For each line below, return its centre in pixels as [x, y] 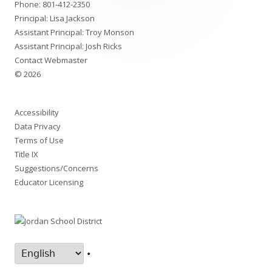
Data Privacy [38, 127]
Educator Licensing [49, 182]
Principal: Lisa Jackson [55, 19]
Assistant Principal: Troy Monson [74, 32]
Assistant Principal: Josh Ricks [68, 46]
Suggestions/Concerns [56, 168]
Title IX [26, 155]
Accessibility [37, 113]
